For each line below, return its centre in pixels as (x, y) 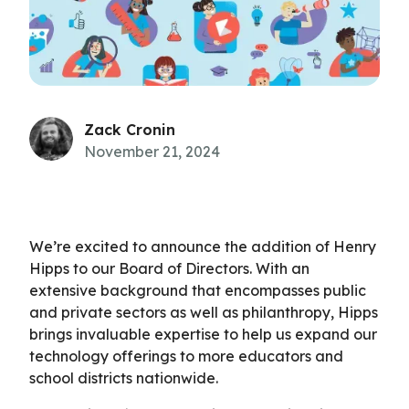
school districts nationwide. (124, 378)
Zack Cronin (130, 129)
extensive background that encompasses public (198, 290)
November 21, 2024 (152, 151)
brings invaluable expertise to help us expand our (203, 334)
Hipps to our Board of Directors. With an (169, 268)
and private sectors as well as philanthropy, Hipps (204, 312)
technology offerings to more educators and (186, 356)
